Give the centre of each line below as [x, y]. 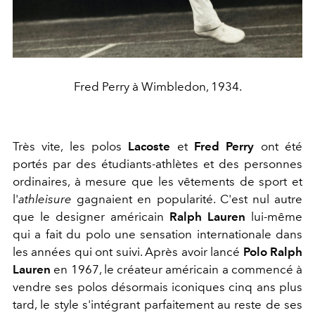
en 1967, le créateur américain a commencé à [176, 269]
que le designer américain [91, 216]
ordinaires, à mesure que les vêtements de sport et [157, 181]
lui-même [277, 216]
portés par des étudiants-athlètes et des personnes [157, 163]
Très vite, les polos [71, 146]
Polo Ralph [273, 251]
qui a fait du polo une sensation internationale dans [157, 234]
